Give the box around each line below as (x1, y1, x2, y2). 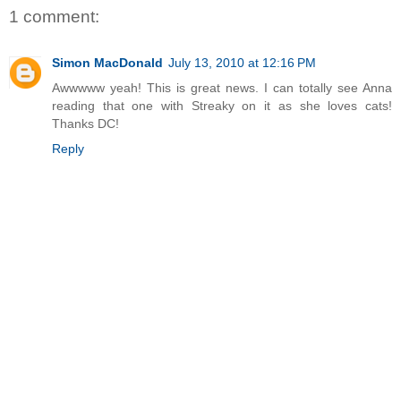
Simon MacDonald (52, 55, 163, 70)
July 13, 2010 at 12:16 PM (168, 55, 316, 70)
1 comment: (9, 6, 99, 26)
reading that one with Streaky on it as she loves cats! (52, 98, 392, 113)
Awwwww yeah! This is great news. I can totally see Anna (52, 80, 392, 95)
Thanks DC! (52, 115, 119, 131)
